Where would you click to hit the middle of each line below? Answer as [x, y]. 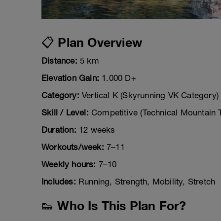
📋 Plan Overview [92, 42]
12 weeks [96, 130]
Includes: [59, 182]
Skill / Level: [65, 113]
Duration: [59, 130]
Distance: [59, 61]
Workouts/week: [73, 147]
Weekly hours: [69, 165]
